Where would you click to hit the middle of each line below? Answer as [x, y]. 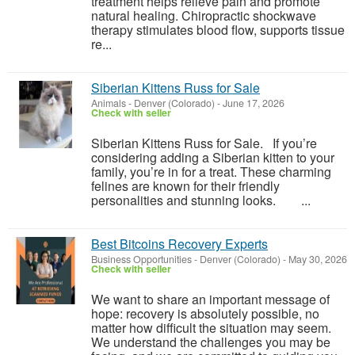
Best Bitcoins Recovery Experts [179, 244]
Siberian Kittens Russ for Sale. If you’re [204, 143]
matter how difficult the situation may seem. [211, 328]
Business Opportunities [141, 259]
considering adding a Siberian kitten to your [213, 157]
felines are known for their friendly [185, 186]
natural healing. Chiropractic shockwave [204, 15]
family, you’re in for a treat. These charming [211, 172]
